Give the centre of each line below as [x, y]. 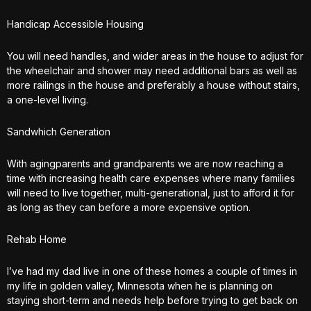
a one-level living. [48, 100]
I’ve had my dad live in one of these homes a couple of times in [152, 271]
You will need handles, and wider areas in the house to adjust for [155, 56]
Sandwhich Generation [59, 132]
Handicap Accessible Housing [75, 24]
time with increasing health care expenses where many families [151, 178]
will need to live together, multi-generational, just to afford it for [151, 193]
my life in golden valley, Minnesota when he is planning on [140, 286]
